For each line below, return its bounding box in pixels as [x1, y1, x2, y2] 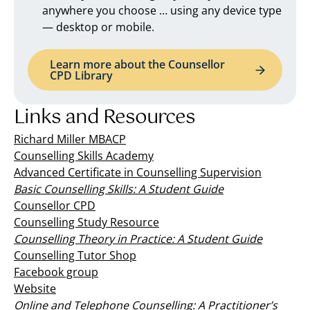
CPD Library [50, 68, 113, 84]
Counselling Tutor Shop [14, 248, 136, 264]
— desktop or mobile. [42, 19, 154, 35]
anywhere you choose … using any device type [42, 3, 282, 19]
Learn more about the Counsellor [50, 57, 225, 73]
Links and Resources [14, 102, 195, 134]
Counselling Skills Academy [14, 148, 154, 164]
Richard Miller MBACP [14, 131, 126, 147]
